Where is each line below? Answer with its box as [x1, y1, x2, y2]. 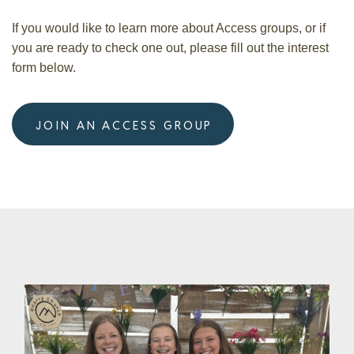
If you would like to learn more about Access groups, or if [12, 21, 326, 35]
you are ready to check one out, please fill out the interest [12, 40, 329, 55]
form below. [12, 60, 76, 74]
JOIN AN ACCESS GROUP [36, 117, 213, 133]
